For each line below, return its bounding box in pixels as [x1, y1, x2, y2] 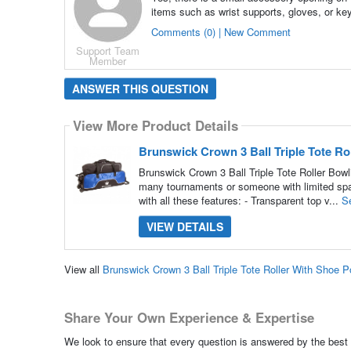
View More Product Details [72, 116, 238, 136]
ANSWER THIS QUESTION [71, 80, 208, 96]
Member [89, 52, 127, 68]
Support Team [76, 42, 140, 58]
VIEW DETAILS [146, 218, 223, 234]
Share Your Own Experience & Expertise [63, 308, 314, 327]
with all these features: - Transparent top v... [138, 192, 342, 208]
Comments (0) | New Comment [150, 24, 291, 39]
